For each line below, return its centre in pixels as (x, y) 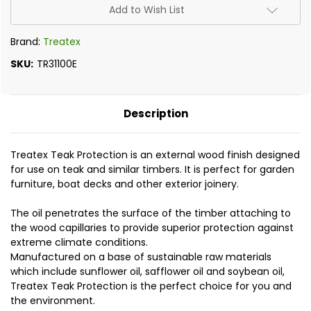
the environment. (53, 301)
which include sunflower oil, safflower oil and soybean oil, (148, 272)
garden (276, 170)
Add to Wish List (146, 10)
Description (155, 114)
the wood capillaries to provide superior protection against (152, 228)
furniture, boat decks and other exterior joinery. (126, 184)
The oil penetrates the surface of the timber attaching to (151, 213)
